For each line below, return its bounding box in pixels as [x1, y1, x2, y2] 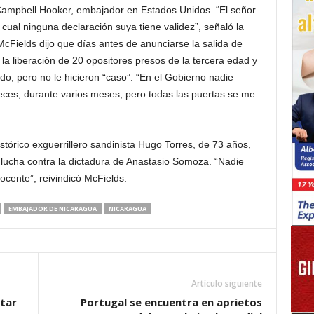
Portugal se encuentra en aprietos [80, 295, 262, 309]
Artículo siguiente [191, 278, 262, 289]
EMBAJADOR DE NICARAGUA [8, 204, 97, 213]
